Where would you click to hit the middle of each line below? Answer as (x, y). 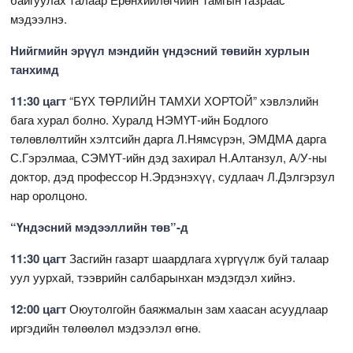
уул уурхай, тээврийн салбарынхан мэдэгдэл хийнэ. (153, 277)
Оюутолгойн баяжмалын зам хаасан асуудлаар (199, 308)
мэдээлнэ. (39, 18)
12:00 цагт (40, 308)
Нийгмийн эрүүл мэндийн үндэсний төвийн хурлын (160, 50)
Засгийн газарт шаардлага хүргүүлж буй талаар (198, 258)
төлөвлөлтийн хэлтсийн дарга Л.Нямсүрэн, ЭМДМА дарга (169, 138)
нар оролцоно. (49, 195)
